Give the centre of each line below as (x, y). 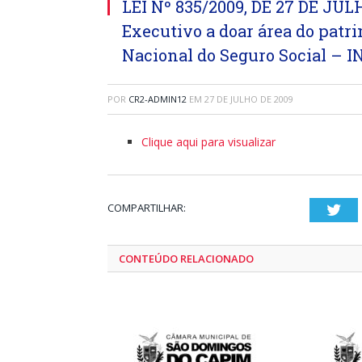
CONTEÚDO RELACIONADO (186, 259)
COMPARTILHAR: (147, 208)
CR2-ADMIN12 (158, 99)
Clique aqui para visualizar (208, 142)
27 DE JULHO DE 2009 (249, 99)
